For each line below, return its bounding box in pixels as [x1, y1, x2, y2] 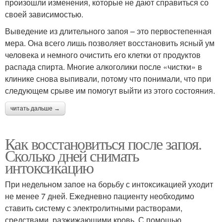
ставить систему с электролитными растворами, [5, 202, 182, 214]
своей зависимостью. [5, 8, 83, 20]
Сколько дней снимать [5, 144, 139, 166]
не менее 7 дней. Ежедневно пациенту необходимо [5, 190, 194, 202]
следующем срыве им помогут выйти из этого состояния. [5, 84, 215, 96]
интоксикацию [5, 156, 94, 178]
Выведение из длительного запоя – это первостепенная [5, 25, 212, 37]
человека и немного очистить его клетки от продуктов [5, 49, 201, 60]
